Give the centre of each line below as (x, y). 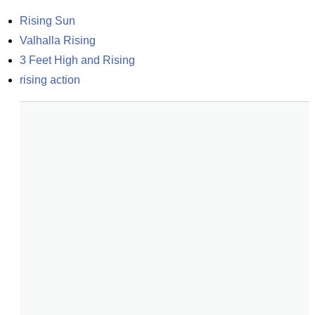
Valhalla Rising (58, 40)
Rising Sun (47, 21)
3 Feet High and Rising (77, 60)
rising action (50, 80)
